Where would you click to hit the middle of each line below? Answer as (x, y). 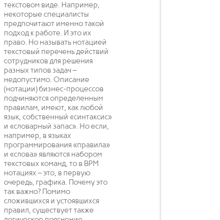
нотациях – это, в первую (47, 173)
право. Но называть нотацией (55, 43)
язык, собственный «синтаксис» (58, 117)
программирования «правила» (57, 145)
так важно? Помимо (37, 192)
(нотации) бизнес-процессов (54, 89)
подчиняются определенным (54, 99)
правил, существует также (49, 211)
